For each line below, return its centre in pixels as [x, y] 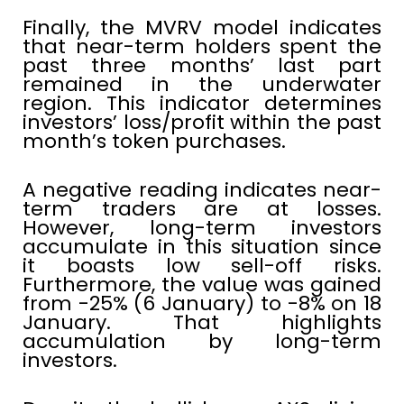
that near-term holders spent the [202, 47]
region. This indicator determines [202, 104]
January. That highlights [202, 323]
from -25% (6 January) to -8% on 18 [202, 304]
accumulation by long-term [202, 342]
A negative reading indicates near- [202, 190]
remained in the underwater [202, 85]
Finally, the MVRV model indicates [202, 28]
